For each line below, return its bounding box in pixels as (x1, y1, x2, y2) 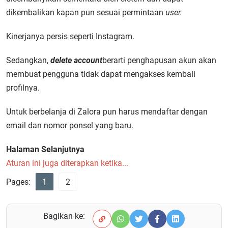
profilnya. (6, 83, 40, 93)
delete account (50, 55, 102, 65)
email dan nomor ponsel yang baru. (6, 121, 133, 130)
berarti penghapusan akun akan (102, 55, 216, 65)
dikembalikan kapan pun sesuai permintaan (6, 8, 165, 17)
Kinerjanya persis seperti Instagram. (6, 32, 134, 41)
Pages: (6, 177, 33, 187)
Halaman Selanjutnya (6, 145, 84, 154)
